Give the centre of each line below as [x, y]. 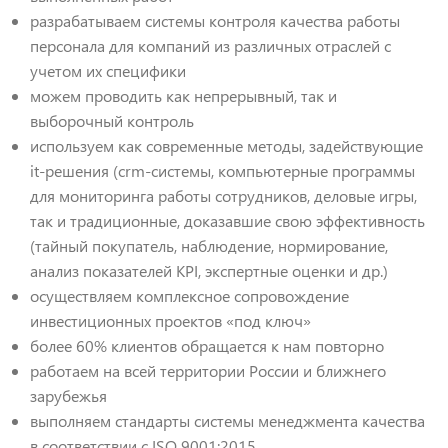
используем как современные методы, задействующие [226, 146]
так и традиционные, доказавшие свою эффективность [227, 221]
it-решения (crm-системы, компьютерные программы [222, 171]
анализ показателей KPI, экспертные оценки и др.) [209, 271]
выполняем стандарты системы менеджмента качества [227, 421]
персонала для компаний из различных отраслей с [210, 46]
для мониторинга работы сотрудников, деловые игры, [223, 196]
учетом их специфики [108, 71]
